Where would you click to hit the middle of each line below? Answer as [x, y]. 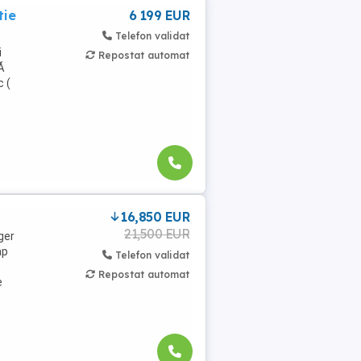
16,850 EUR [155, 217]
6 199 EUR [159, 15]
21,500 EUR [157, 234]
